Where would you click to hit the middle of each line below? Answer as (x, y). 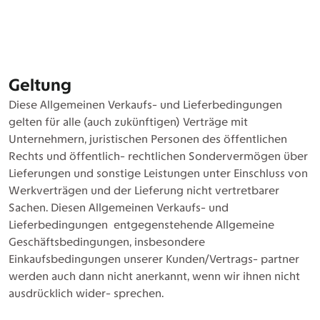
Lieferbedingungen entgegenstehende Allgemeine (141, 225)
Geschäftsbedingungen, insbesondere (107, 242)
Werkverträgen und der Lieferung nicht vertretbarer (144, 190)
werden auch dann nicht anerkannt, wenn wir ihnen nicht (154, 276)
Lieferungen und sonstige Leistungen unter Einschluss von (158, 173)
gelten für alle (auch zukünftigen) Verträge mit (128, 122)
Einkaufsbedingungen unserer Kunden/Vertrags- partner (155, 259)
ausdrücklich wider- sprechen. (86, 293)
